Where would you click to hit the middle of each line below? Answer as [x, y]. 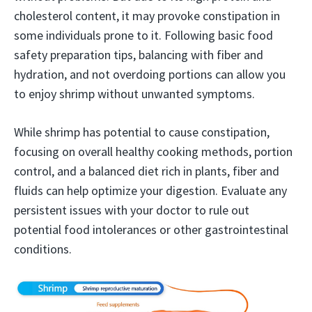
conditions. [43, 249]
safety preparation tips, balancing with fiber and [139, 55]
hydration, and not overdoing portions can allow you [150, 74]
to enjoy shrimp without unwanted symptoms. [134, 94]
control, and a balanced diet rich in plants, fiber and [147, 171]
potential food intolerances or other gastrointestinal [151, 229]
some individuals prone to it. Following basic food [143, 35]
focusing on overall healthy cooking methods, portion [153, 151]
